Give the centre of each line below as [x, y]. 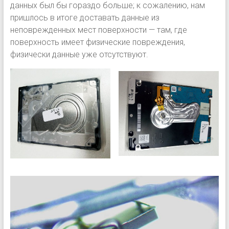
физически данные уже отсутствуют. [79, 54]
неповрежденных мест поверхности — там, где [98, 30]
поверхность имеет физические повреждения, [97, 42]
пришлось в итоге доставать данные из [85, 18]
